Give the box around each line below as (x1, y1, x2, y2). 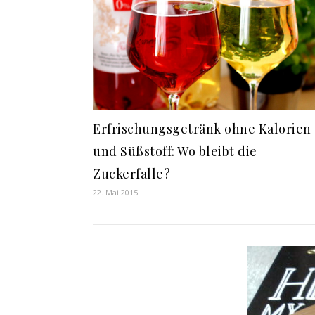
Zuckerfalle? (93, 165, 170, 183)
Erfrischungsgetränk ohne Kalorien (93, 120, 311, 138)
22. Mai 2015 (93, 187, 138, 198)
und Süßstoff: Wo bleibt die (93, 143, 257, 160)
